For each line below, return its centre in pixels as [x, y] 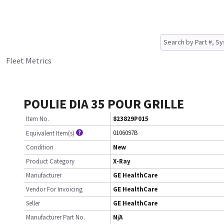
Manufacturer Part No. [55, 217]
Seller [33, 203]
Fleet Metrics [29, 60]
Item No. [37, 119]
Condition [40, 147]
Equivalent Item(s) [50, 133]
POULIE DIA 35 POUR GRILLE [104, 104]
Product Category [50, 161]
